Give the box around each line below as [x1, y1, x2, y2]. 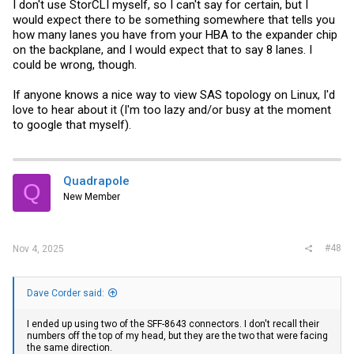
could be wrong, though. [13, 57, 137, 72]
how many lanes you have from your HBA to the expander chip [13, 27, 337, 42]
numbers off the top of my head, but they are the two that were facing [27, 330, 328, 342]
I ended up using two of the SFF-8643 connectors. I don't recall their [27, 318, 319, 330]
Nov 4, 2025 [13, 243, 64, 254]
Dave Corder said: [27, 288, 104, 299]
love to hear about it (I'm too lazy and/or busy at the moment [13, 102, 331, 117]
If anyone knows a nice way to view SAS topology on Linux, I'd [13, 87, 335, 102]
